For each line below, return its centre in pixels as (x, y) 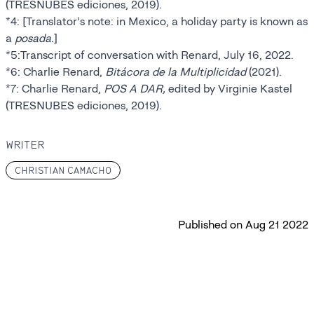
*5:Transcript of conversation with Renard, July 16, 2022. (150, 55)
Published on (210, 225)
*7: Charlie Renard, (55, 89)
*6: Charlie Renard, (55, 72)
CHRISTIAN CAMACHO (63, 170)
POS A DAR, (135, 89)
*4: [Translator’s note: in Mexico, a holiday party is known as (157, 21)
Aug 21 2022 (277, 225)
